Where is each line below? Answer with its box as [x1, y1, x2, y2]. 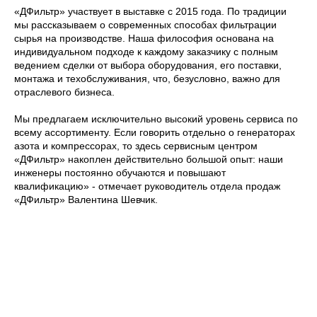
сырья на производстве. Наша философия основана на [14, 33, 274, 44]
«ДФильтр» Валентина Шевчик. [14, 194, 158, 205]
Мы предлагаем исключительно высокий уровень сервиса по [14, 113, 298, 125]
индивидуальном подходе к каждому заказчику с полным [14, 46, 278, 57]
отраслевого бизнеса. [14, 86, 115, 98]
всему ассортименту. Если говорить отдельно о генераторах [14, 127, 295, 138]
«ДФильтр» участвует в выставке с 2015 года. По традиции [14, 6, 287, 17]
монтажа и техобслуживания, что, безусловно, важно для [14, 73, 280, 84]
